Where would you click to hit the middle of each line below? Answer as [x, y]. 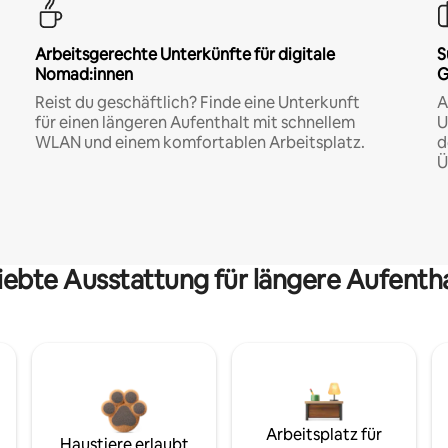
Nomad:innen [83, 75]
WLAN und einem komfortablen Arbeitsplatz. [199, 143]
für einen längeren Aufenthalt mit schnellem [194, 123]
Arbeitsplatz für [324, 435]
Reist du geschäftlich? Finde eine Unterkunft [197, 103]
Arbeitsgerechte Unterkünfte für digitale [184, 55]
